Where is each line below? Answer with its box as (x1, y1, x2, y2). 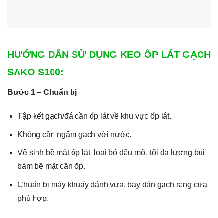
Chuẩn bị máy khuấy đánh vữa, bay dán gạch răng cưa (17, 180, 207, 189)
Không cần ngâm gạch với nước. (17, 130, 131, 139)
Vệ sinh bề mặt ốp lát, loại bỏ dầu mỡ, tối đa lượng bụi (17, 148, 205, 157)
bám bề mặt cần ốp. (17, 162, 85, 171)
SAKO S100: (7, 67, 64, 78)
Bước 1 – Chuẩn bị (7, 88, 77, 97)
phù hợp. (17, 194, 49, 202)
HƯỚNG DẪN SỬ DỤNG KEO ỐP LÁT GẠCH (7, 49, 211, 60)
